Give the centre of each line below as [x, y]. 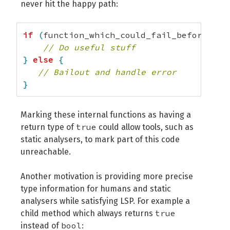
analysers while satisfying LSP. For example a [105, 201]
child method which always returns [88, 213]
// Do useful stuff [89, 47]
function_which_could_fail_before [125, 35]
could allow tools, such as [145, 127]
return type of [48, 127]
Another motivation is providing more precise [107, 176]
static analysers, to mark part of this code [100, 139]
